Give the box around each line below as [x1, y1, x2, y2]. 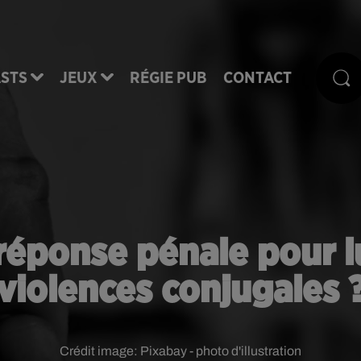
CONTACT [223, 69, 292, 86]
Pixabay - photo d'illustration [140, 344, 301, 358]
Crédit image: [60, 344, 140, 358]
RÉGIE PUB [130, 69, 207, 86]
